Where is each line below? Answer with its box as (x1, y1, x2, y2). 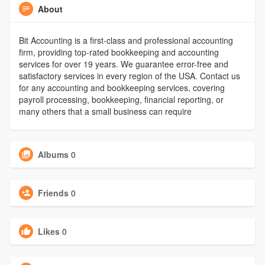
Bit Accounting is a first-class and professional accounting (18, 34, 233, 46)
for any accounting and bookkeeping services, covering (18, 81, 225, 93)
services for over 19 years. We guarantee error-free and (18, 57, 228, 70)
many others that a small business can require (18, 105, 192, 117)
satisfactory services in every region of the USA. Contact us (18, 69, 240, 82)
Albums (37, 148, 69, 160)
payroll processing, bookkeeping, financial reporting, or (18, 93, 224, 105)
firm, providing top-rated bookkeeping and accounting (18, 46, 219, 58)
